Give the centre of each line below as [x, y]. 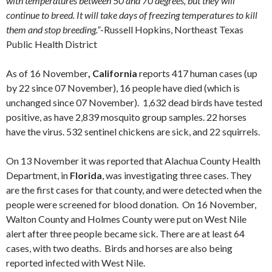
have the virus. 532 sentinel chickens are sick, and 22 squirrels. [133, 131]
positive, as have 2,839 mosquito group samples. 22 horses [126, 117]
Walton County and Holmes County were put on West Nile [126, 219]
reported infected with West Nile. [76, 263]
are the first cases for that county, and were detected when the [134, 190]
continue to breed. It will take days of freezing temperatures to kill [132, 15]
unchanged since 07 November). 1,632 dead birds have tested [134, 102]
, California [113, 73]
